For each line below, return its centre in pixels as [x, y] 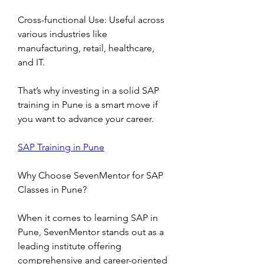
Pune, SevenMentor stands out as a [91, 232]
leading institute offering [70, 246]
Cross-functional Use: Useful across [91, 20]
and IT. [31, 62]
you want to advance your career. [86, 119]
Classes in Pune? [52, 189]
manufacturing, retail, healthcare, [86, 48]
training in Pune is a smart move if [88, 105]
